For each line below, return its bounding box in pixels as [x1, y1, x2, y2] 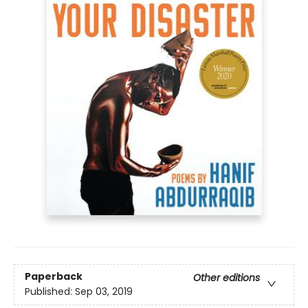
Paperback [25, 269, 82, 283]
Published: [25, 284, 75, 298]
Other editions [193, 270, 260, 285]
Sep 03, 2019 [75, 284, 133, 298]
